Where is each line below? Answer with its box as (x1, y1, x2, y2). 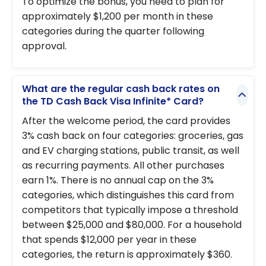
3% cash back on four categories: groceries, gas (22, 128, 243, 142)
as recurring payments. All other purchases (22, 158, 224, 172)
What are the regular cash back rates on (22, 81, 220, 96)
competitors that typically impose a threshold (22, 202, 238, 217)
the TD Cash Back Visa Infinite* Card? (22, 94, 204, 108)
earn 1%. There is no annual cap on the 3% (22, 173, 214, 187)
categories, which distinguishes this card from (22, 188, 234, 202)
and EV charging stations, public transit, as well (22, 143, 239, 157)
